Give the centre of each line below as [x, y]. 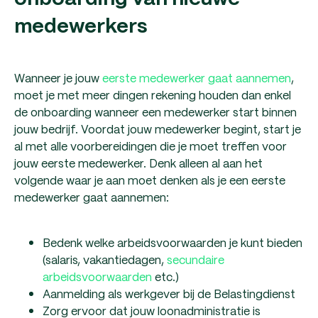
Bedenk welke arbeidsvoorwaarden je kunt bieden [172, 242]
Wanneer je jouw [58, 77]
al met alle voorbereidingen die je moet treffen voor [150, 146]
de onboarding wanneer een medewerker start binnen [155, 111]
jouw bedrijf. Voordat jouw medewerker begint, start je [158, 128]
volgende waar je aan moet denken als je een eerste [150, 180]
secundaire [196, 259]
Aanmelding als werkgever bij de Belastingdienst [169, 293]
